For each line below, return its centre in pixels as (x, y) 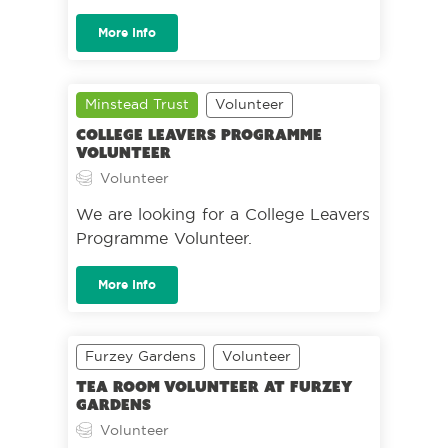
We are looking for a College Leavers (223, 214)
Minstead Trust (137, 104)
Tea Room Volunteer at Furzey (213, 387)
